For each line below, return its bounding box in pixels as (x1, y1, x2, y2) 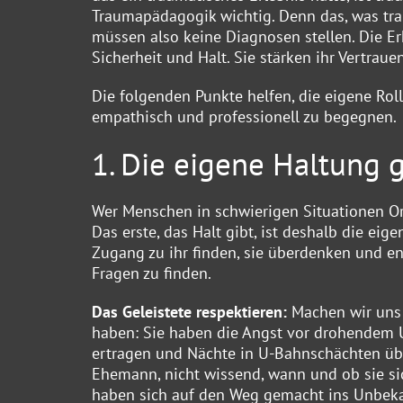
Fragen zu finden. (92, 262, 211, 283)
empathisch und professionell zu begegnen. (92, 105, 397, 127)
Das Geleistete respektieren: (92, 300, 291, 322)
